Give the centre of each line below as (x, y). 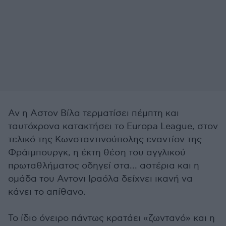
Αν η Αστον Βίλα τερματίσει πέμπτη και (94, 113)
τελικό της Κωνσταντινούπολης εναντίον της (105, 139)
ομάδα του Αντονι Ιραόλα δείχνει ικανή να (100, 179)
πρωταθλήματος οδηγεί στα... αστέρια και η (104, 166)
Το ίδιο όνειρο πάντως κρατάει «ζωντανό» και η (111, 218)
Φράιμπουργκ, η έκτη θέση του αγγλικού (97, 153)
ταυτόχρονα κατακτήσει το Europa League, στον (113, 126)
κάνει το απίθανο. (47, 192)
